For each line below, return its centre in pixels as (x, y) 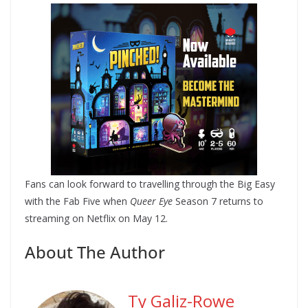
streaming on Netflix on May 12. (96, 218)
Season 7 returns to (218, 201)
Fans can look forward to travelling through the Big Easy (150, 184)
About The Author (95, 252)
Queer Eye (151, 201)
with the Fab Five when (77, 201)
